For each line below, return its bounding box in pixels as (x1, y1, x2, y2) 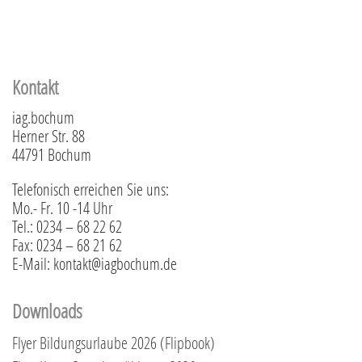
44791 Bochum (12, 143, 91, 165)
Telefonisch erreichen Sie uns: (12, 178, 169, 200)
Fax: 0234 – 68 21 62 (12, 234, 122, 255)
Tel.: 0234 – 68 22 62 (12, 215, 122, 237)
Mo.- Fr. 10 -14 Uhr (12, 196, 112, 218)
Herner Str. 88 (12, 124, 85, 146)
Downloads (12, 297, 82, 323)
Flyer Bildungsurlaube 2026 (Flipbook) (12, 331, 215, 353)
